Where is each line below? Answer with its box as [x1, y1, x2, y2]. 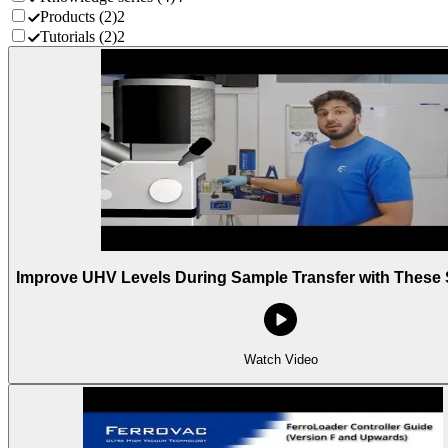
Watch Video [243, 352, 318, 368]
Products [40, 7, 95, 25]
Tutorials [40, 27, 95, 45]
